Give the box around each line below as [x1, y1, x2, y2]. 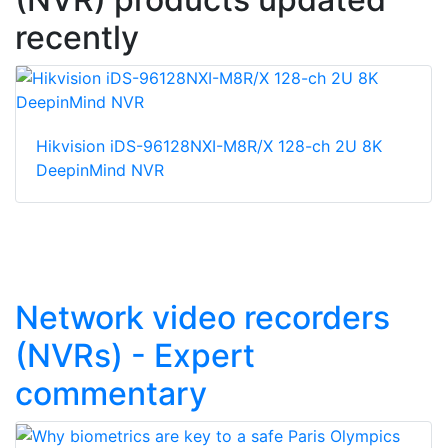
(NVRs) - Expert [15, 336, 255, 376]
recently [15, 18, 139, 58]
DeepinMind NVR [36, 160, 164, 181]
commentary [15, 374, 207, 414]
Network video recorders [15, 298, 390, 338]
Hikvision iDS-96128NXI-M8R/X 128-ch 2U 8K [36, 136, 382, 157]
